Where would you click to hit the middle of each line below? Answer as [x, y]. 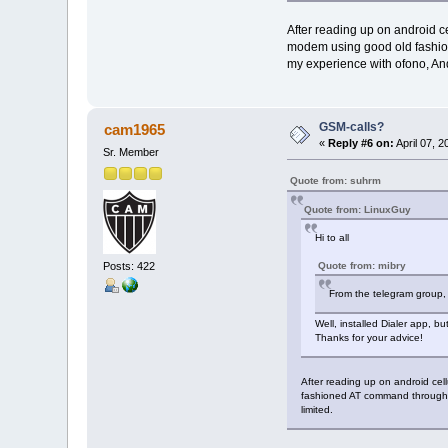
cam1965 [134, 130]
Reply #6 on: [361, 143]
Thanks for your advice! [368, 338]
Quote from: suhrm [335, 181]
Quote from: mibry [361, 266]
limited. [316, 410]
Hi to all [331, 238]
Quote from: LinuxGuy [357, 210]
